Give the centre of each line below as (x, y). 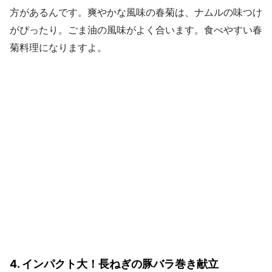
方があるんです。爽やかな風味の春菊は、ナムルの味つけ (136, 12)
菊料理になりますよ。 (58, 47)
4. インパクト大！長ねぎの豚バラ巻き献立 (114, 264)
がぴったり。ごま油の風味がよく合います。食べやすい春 (136, 30)
